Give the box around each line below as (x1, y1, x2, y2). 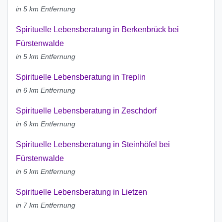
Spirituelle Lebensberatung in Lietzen (16, 188, 147, 197)
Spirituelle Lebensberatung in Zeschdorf (16, 107, 157, 115)
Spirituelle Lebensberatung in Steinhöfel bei (16, 140, 170, 149)
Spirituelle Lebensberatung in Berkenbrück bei (16, 25, 179, 34)
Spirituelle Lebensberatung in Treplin (16, 73, 146, 82)
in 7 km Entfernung (16, 201, 75, 210)
